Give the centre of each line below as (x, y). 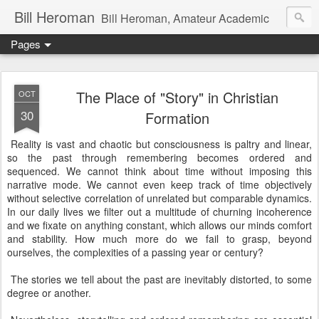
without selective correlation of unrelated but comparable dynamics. (159, 198)
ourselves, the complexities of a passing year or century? (137, 252)
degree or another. (51, 293)
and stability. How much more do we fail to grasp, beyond (159, 239)
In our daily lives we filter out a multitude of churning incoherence (159, 211)
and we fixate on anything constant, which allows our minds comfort (159, 225)
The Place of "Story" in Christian (177, 97)
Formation (177, 118)
